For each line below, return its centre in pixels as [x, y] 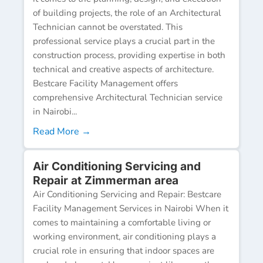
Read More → [62, 131]
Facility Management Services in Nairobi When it [131, 208]
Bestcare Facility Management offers [105, 83]
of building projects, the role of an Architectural [127, 13]
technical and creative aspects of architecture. [123, 69]
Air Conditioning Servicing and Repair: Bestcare [127, 194]
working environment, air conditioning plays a [124, 236]
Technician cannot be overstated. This [108, 27]
